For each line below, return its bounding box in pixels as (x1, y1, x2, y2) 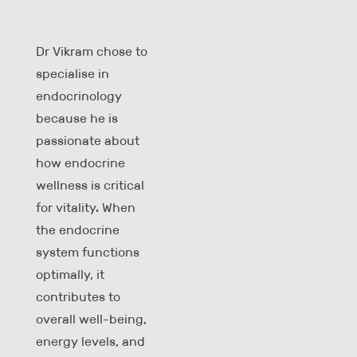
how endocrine (36, 155, 125, 171)
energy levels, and (36, 333, 145, 349)
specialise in (36, 65, 109, 81)
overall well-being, (36, 311, 147, 327)
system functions (36, 244, 139, 260)
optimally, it (36, 266, 104, 282)
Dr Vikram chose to (36, 43, 147, 59)
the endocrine (36, 222, 120, 237)
